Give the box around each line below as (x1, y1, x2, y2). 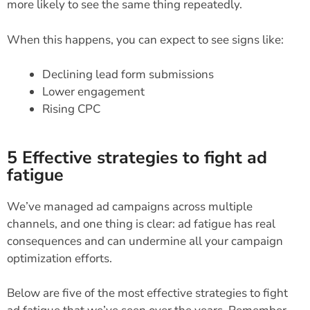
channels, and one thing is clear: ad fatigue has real (7, 215, 275, 232)
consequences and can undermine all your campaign (7, 232, 283, 249)
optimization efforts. (7, 250, 112, 266)
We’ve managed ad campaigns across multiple (7, 198, 253, 215)
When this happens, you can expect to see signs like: (7, 31, 284, 48)
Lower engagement (42, 84, 145, 100)
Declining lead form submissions (42, 66, 214, 83)
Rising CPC (42, 101, 100, 118)
